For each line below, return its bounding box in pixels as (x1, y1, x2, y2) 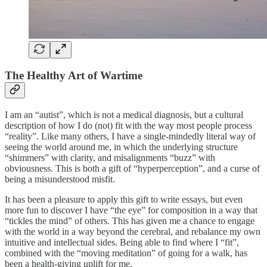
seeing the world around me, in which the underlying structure (5, 142, 238, 153)
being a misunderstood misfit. (5, 174, 115, 185)
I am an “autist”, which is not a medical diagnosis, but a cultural (5, 110, 243, 120)
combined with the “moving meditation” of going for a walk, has (5, 248, 247, 259)
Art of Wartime (68, 69, 142, 82)
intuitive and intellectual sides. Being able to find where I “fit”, (5, 237, 239, 248)
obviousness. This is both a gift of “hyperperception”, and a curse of (5, 163, 260, 174)
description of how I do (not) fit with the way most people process (5, 120, 252, 131)
